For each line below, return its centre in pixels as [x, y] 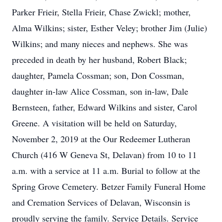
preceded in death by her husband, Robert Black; [99, 59]
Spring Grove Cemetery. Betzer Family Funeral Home [109, 186]
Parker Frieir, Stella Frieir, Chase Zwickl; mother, [101, 12]
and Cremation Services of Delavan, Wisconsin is [101, 202]
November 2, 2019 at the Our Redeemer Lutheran [101, 139]
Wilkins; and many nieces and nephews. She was [100, 44]
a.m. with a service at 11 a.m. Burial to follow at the [106, 170]
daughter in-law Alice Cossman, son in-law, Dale [100, 91]
